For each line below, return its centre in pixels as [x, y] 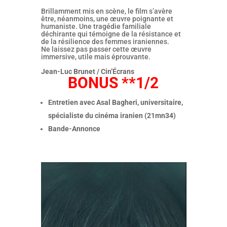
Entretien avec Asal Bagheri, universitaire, [115, 102]
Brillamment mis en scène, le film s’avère [106, 11]
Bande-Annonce [74, 128]
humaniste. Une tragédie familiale [96, 26]
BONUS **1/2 [113, 83]
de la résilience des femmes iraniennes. [106, 41]
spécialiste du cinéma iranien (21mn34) [112, 115]
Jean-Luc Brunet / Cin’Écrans [87, 71]
